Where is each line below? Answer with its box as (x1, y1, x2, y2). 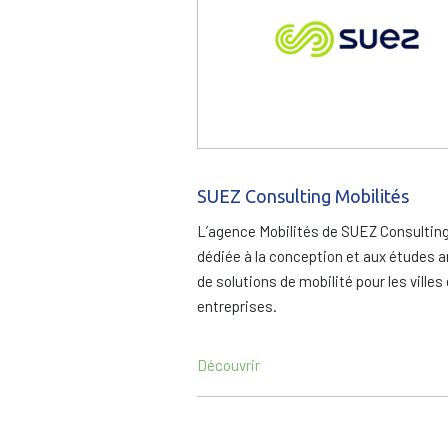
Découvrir (197, 356, 260, 374)
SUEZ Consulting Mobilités (197, 186, 409, 206)
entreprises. (197, 297, 277, 315)
